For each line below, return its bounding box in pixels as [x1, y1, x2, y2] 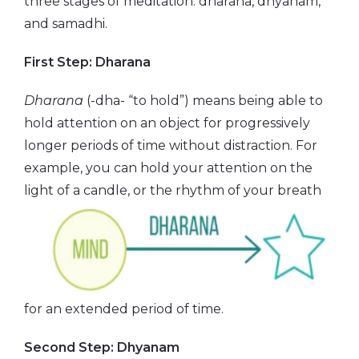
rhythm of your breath [175, 182, 321, 198]
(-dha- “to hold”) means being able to [83, 92, 323, 108]
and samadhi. [24, 15, 107, 31]
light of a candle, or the [24, 182, 175, 198]
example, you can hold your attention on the [24, 159, 313, 175]
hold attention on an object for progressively [24, 115, 310, 131]
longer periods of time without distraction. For [24, 137, 317, 153]
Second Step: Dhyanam [24, 339, 179, 355]
